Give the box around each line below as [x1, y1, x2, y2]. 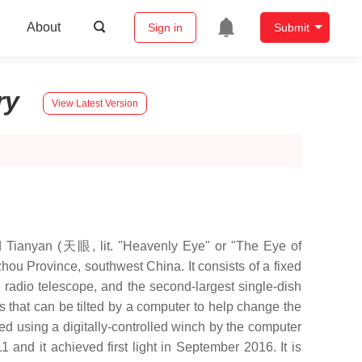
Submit [273, 21, 309, 35]
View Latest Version [52, 97, 138, 109]
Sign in [147, 21, 183, 35]
